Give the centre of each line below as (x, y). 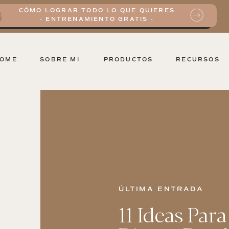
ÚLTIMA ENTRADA (161, 189)
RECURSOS (198, 60)
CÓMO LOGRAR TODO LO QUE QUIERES (97, 10)
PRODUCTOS (128, 60)
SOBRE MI (60, 60)
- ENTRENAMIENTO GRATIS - (97, 19)
